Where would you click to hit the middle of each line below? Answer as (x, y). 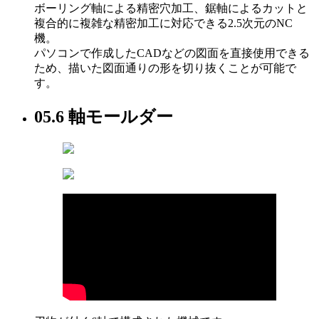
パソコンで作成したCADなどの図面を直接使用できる (172, 53)
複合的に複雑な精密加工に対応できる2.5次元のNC (163, 23)
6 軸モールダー (114, 116)
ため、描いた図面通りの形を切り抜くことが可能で (165, 68)
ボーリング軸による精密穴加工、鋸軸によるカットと (171, 8)
